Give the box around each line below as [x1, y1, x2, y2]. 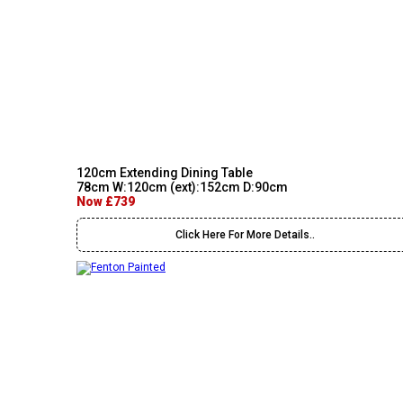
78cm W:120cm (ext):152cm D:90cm [76, 180, 288, 194]
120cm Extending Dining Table [76, 166, 253, 180]
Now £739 [76, 194, 135, 209]
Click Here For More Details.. [175, 228, 315, 241]
